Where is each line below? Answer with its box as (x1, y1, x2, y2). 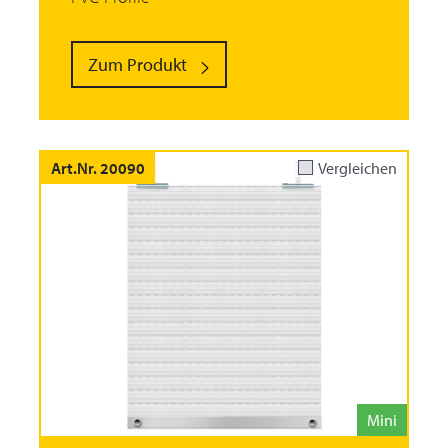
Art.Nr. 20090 (51, 157, 145, 178)
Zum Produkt (88, 53, 187, 77)
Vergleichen (318, 157, 397, 178)
